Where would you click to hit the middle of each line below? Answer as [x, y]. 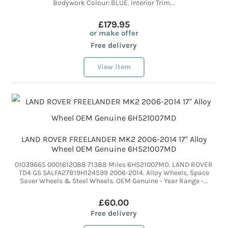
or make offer [114, 33]
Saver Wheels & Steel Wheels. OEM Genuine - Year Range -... [114, 181]
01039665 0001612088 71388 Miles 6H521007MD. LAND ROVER [114, 165]
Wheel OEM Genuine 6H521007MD [114, 149]
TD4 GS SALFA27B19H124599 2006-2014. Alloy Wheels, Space [114, 173]
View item [114, 67]
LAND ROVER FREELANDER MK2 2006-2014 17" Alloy [114, 139]
